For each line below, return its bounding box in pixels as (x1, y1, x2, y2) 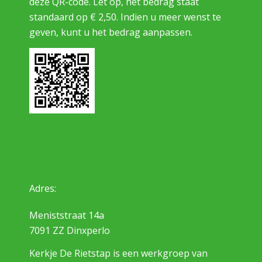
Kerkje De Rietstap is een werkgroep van (29, 247, 208, 260)
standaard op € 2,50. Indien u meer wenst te (29, 10, 221, 23)
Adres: (29, 182, 56, 195)
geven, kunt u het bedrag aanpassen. (29, 25, 192, 39)
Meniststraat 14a (29, 208, 104, 222)
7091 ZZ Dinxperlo (29, 223, 110, 237)
